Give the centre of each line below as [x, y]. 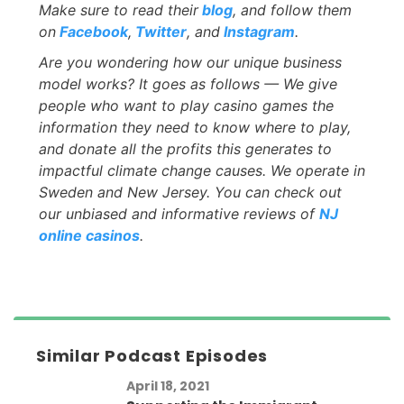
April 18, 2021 [168, 386]
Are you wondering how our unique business [190, 63]
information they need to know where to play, [195, 128]
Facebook [92, 32]
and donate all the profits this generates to [185, 149]
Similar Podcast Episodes [152, 356]
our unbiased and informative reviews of [179, 214]
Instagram [257, 32]
